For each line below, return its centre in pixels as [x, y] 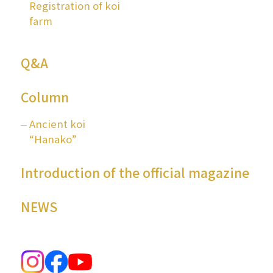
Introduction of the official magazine [135, 172]
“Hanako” [54, 139]
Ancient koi [57, 124]
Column [44, 97]
